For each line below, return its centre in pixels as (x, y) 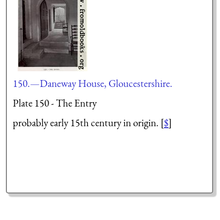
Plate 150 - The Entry (55, 103)
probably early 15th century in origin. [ (88, 122)
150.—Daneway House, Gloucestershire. (92, 83)
